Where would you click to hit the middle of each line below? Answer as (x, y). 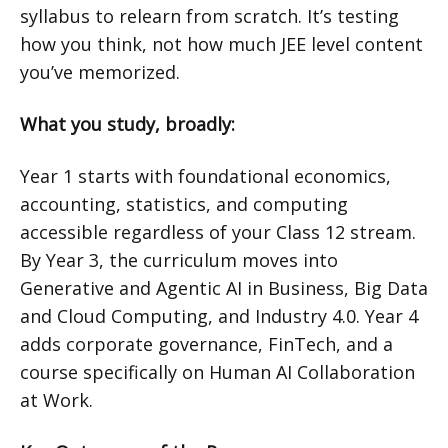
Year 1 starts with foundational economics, (205, 176)
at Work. (56, 400)
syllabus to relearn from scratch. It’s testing (209, 16)
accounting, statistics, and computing (184, 204)
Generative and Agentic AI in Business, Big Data (224, 288)
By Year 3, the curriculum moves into (179, 260)
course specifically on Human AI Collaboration (217, 372)
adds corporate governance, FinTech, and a (206, 344)
